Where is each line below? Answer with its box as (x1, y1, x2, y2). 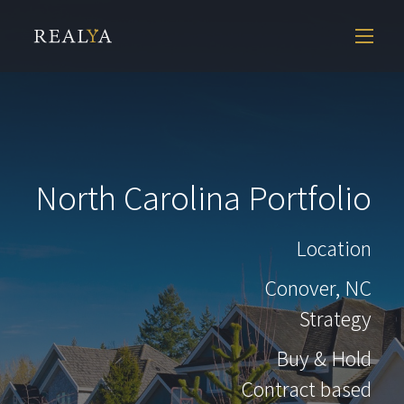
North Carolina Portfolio (35, 175, 372, 220)
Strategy (299, 304, 372, 333)
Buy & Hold (276, 344, 372, 372)
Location (296, 234, 372, 262)
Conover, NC (264, 273, 372, 302)
